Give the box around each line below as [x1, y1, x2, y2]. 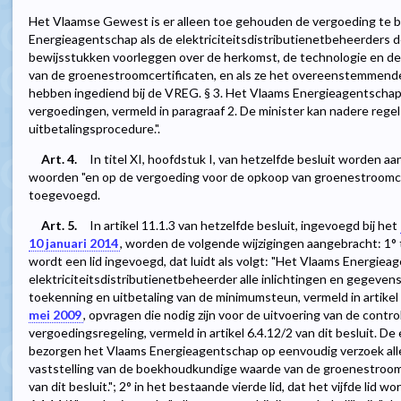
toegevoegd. [29, 187, 100, 203]
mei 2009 [29, 307, 81, 323]
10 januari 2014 [29, 235, 118, 252]
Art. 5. [41, 218, 77, 234]
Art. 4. [41, 151, 77, 167]
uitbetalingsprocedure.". [29, 121, 160, 137]
